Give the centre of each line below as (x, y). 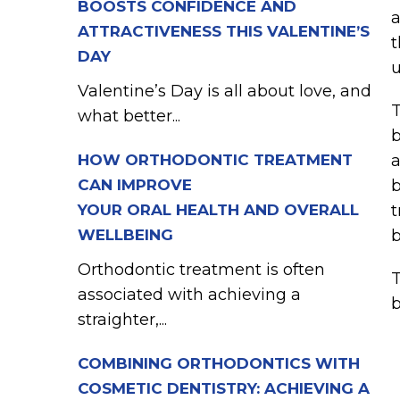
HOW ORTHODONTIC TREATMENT (215, 160)
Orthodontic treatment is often (201, 270)
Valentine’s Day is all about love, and (225, 91)
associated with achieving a (189, 295)
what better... (129, 116)
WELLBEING (125, 235)
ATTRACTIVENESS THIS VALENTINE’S (224, 31)
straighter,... (122, 320)
